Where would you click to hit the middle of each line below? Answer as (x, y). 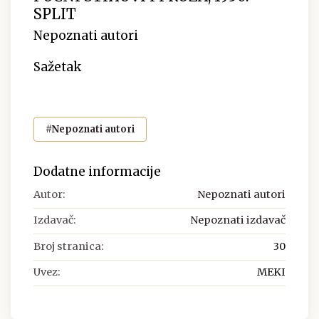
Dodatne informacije (97, 171)
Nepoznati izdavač (238, 220)
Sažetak (57, 67)
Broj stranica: (69, 246)
